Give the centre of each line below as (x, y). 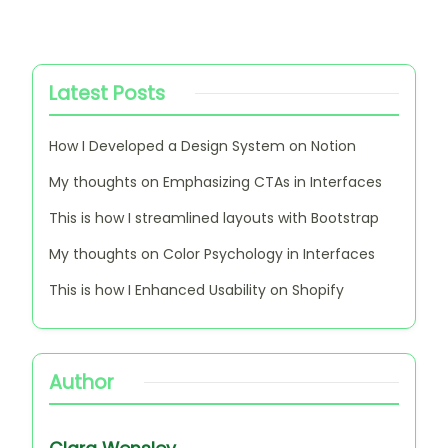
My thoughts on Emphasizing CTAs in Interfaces (215, 181)
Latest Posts (107, 93)
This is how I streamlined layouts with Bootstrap (214, 217)
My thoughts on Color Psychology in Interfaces (212, 253)
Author (81, 382)
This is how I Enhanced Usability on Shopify (196, 289)
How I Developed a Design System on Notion (202, 145)
